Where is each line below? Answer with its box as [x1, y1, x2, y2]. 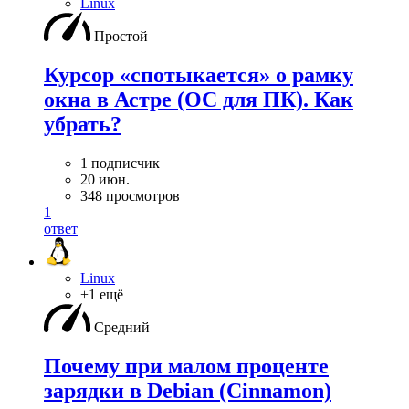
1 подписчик [80, 154, 160, 171]
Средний [94, 319, 150, 335]
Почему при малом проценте [44, 353, 329, 378]
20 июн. [80, 171, 130, 187]
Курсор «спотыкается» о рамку [44, 62, 353, 87]
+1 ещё [80, 286, 123, 302]
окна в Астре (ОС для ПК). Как [44, 87, 353, 111]
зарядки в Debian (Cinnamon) [44, 378, 331, 403]
